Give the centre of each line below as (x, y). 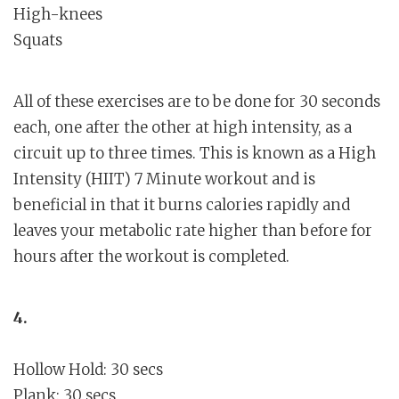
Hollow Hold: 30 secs (88, 370)
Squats (38, 41)
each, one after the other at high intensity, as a (183, 128)
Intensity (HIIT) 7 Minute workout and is (164, 179)
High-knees (58, 15)
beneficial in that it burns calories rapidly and (182, 205)
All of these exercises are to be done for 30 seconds (197, 102)
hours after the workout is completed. (151, 257)
